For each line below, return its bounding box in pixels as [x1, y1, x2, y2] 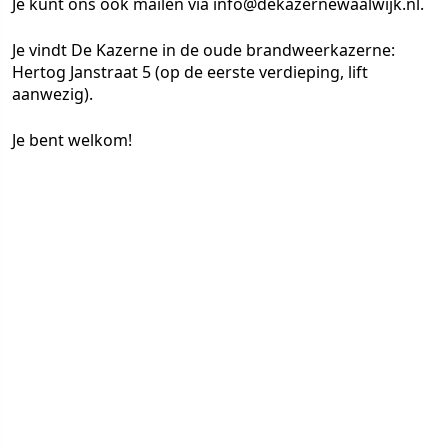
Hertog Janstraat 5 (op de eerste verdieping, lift [12, 61, 368, 83]
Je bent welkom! [12, 129, 132, 151]
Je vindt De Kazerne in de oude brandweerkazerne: [12, 39, 395, 61]
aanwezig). [12, 83, 93, 105]
